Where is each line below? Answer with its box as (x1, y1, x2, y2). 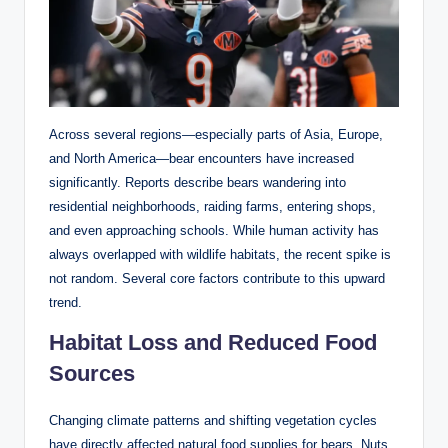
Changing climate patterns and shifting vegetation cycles (49, 412, 377, 428)
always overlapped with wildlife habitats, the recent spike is (49, 246, 391, 262)
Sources (49, 360, 135, 386)
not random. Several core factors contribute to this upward (49, 270, 385, 286)
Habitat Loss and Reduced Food (49, 329, 377, 355)
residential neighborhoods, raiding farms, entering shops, (49, 198, 376, 214)
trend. (49, 294, 82, 310)
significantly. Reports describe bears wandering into (49, 174, 346, 190)
